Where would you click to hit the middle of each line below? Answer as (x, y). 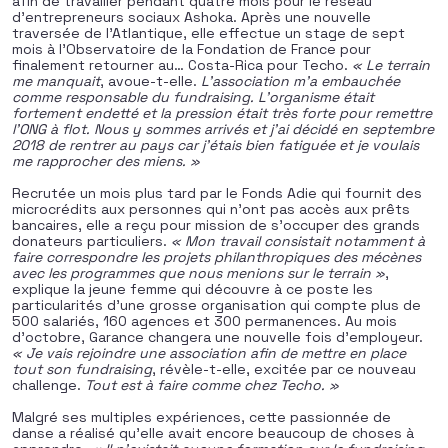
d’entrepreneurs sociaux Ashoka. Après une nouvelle (191, 17)
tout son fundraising (82, 369)
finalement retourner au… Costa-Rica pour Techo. (182, 65)
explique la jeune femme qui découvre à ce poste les (192, 289)
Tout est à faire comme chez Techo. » (212, 385)
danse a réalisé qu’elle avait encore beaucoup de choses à (213, 433)
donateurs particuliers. (89, 241)
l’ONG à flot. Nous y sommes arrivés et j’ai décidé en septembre (223, 129)
